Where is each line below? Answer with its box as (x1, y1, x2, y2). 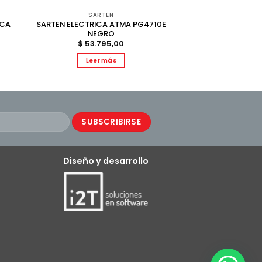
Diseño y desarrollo (63, 155, 149, 167)
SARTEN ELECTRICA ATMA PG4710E (36, 18, 166, 30)
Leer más (85, 56, 117, 65)
